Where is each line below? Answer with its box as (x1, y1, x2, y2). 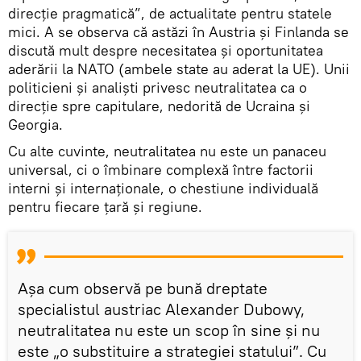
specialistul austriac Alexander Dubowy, (18, 298, 305, 319)
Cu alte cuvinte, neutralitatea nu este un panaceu (8, 141, 326, 160)
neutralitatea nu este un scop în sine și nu (18, 319, 320, 340)
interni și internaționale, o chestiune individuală (8, 178, 318, 197)
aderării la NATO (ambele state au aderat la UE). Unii (8, 59, 350, 78)
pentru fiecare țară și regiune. (8, 197, 202, 216)
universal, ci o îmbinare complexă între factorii (8, 160, 313, 179)
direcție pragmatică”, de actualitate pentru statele (8, 3, 332, 23)
